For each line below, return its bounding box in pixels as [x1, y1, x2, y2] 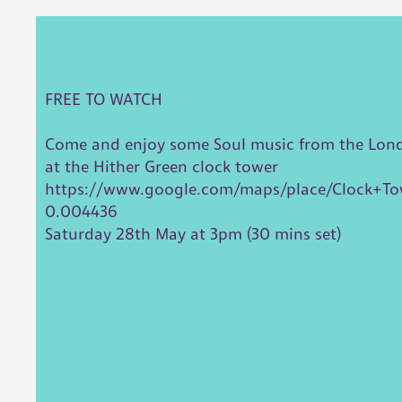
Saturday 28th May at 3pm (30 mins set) [45, 223, 341, 244]
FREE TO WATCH [45, 89, 162, 109]
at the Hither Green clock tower [45, 156, 278, 177]
